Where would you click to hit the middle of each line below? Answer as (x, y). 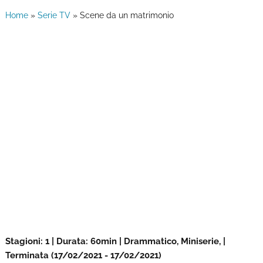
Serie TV (54, 15)
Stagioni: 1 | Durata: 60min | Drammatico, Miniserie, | (115, 241)
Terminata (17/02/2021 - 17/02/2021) (83, 255)
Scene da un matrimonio (127, 15)
